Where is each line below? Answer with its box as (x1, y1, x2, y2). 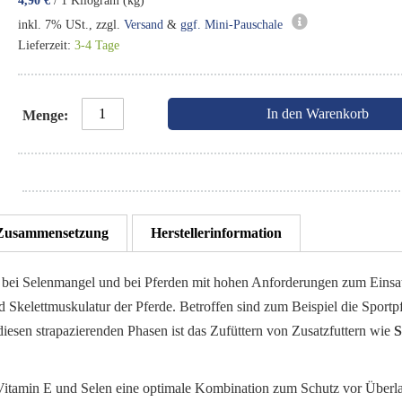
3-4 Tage (74, 39, 119, 53)
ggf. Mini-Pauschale (179, 18, 283, 32)
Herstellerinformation (151, 225, 283, 241)
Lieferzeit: (17, 39, 74, 53)
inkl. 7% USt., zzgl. (17, 18, 124, 32)
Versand (123, 18, 163, 32)
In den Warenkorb (267, 106, 370, 122)
